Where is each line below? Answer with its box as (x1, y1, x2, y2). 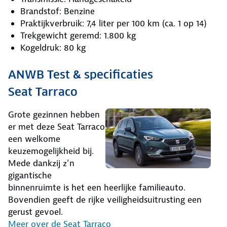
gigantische (8, 169, 52, 181)
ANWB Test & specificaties (8, 67, 153, 82)
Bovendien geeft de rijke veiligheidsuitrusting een (8, 194, 202, 205)
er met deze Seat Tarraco (8, 121, 105, 132)
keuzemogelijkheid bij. (8, 145, 94, 157)
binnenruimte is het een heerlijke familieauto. (8, 181, 185, 193)
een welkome (8, 133, 60, 144)
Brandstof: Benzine (20, 5, 95, 17)
